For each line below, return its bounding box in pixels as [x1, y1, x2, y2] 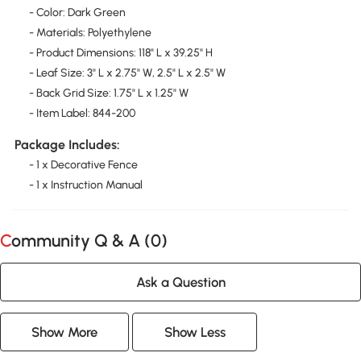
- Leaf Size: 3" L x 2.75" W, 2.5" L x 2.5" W [28, 65, 226, 80]
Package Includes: [14, 137, 120, 153]
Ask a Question [135, 273, 226, 290]
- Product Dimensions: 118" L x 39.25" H [28, 45, 213, 60]
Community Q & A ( [11, 230, 151, 251]
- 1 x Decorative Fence [28, 158, 138, 172]
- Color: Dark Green [28, 5, 126, 19]
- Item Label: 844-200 [28, 106, 135, 120]
